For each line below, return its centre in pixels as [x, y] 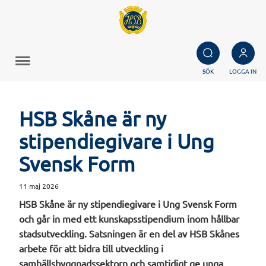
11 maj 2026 [39, 186]
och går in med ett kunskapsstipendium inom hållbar [129, 218]
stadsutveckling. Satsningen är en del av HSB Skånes [129, 233]
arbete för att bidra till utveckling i [91, 248]
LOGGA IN [243, 71]
